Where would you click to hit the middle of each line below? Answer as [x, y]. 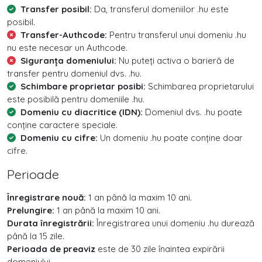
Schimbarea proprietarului [200, 86]
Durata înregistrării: [51, 223]
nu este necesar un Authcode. [67, 48]
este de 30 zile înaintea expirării [160, 249]
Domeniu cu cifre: [59, 138]
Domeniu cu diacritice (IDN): [82, 112]
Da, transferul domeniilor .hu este [160, 9]
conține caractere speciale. [62, 125]
